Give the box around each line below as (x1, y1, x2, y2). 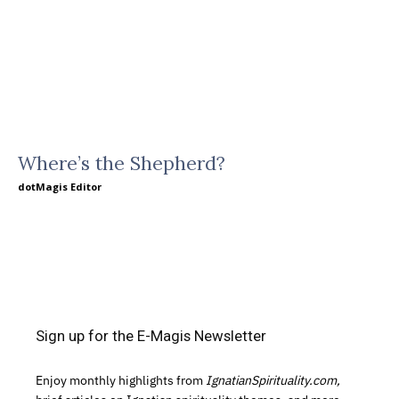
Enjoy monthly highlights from (36, 372, 206, 388)
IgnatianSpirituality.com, (206, 372, 340, 388)
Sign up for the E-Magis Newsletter (36, 327, 266, 345)
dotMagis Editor (18, 180, 102, 193)
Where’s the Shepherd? (18, 151, 225, 175)
